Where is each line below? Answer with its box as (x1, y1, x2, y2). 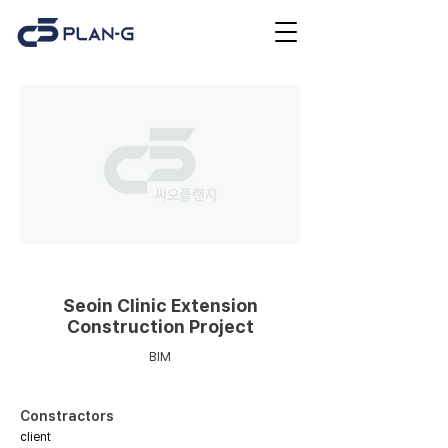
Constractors (20, 408, 114, 424)
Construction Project (66, 316, 254, 337)
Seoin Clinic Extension (62, 295, 258, 316)
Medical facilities (105, 260, 214, 276)
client (20, 430, 51, 444)
